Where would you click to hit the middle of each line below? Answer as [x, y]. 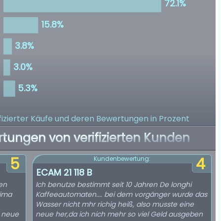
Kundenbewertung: [122, 159]
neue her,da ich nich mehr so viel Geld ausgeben [119, 214]
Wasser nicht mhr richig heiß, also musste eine [115, 204]
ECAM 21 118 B [64, 172]
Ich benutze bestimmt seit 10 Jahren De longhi [113, 184]
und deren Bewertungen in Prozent [122, 119]
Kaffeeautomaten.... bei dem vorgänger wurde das [121, 194]
